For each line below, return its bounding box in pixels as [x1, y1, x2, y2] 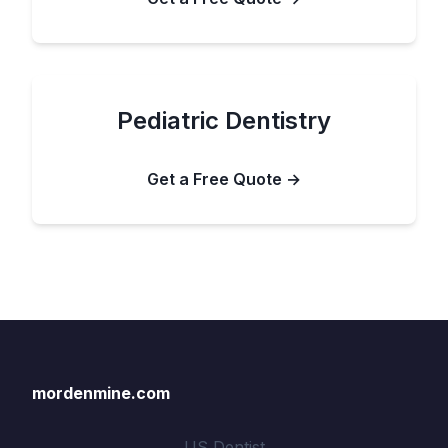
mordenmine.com [32, 383, 170, 403]
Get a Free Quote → [147, 169, 301, 189]
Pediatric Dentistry [117, 106, 331, 135]
